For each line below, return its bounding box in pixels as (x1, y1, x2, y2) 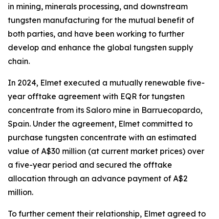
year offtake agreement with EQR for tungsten (8, 91, 185, 101)
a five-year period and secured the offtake (8, 160, 172, 170)
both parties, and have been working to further (8, 29, 184, 39)
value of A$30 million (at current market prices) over (8, 146, 204, 156)
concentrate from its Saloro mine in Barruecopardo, (8, 105, 202, 115)
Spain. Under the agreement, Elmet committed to (8, 119, 193, 129)
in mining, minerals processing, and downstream (8, 1, 188, 11)
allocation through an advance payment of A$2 (8, 174, 188, 183)
